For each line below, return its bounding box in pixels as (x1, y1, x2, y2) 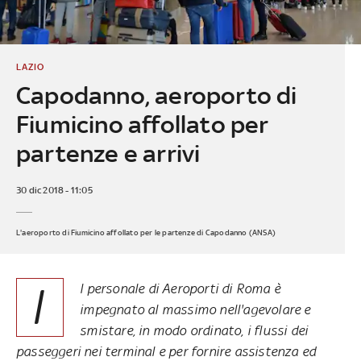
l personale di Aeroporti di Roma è (80, 280, 280, 297)
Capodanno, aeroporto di (15, 81, 297, 110)
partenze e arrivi (15, 139, 201, 168)
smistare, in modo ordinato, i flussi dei (80, 322, 309, 338)
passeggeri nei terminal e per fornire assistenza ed (16, 342, 317, 359)
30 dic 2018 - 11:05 (15, 184, 93, 196)
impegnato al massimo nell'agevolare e (80, 301, 311, 317)
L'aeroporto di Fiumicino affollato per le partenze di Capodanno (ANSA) (15, 227, 276, 237)
